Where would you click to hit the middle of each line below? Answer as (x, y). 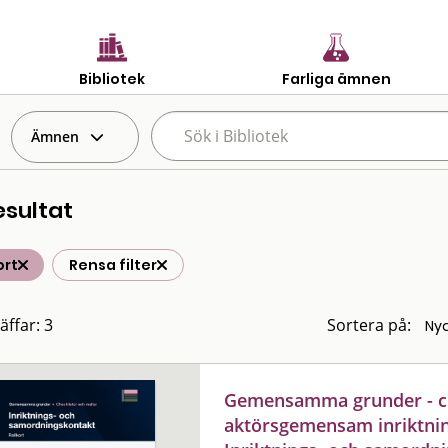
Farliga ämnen (336, 78)
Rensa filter (113, 265)
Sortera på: (369, 325)
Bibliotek (112, 78)
